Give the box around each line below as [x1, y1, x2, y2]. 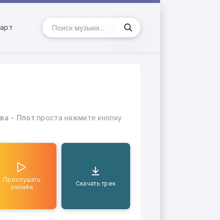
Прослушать [3, 176, 41, 183]
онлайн [11, 183, 33, 191]
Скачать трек [75, 179, 116, 187]
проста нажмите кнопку [34, 113, 122, 122]
